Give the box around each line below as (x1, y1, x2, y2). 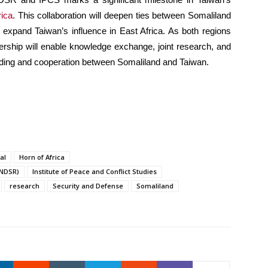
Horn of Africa (19, 153, 65, 162)
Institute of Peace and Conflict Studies (32, 167, 157, 176)
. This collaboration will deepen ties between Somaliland (13, 10, 232, 21)
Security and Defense (53, 181, 123, 191)
